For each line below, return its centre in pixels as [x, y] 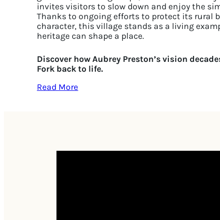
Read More [58, 87]
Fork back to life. [70, 69]
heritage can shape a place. [91, 36]
